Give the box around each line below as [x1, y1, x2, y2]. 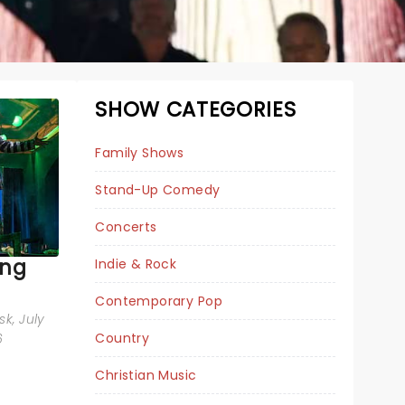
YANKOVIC [157, 313, 267, 342]
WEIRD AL [164, 291, 260, 320]
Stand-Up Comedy [95, 181, 221, 199]
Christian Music [95, 366, 197, 384]
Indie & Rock [95, 255, 177, 273]
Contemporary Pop [95, 292, 222, 310]
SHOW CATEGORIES [95, 95, 297, 124]
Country [95, 329, 150, 347]
